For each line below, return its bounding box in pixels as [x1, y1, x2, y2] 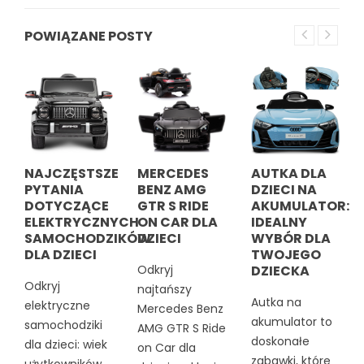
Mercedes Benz [137, 301, 224, 318]
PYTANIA [24, 180, 84, 200]
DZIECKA [250, 262, 310, 281]
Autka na [250, 294, 301, 311]
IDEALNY [250, 213, 307, 232]
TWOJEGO [250, 245, 321, 265]
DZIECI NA [250, 180, 317, 200]
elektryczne [24, 297, 90, 314]
